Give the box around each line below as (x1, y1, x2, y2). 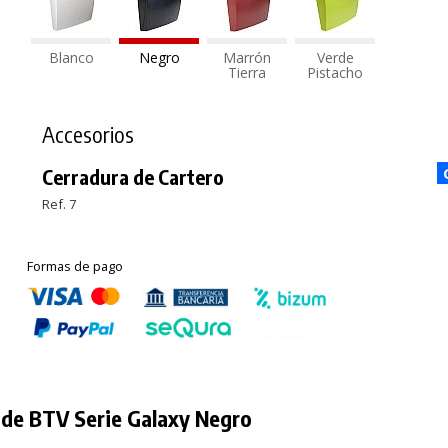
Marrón (223, 47, 272, 67)
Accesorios (42, 119, 135, 148)
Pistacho (307, 62, 364, 82)
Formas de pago (27, 256, 124, 275)
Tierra (228, 62, 267, 82)
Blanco (48, 47, 94, 67)
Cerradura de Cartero (42, 163, 225, 189)
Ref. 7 (42, 194, 77, 213)
